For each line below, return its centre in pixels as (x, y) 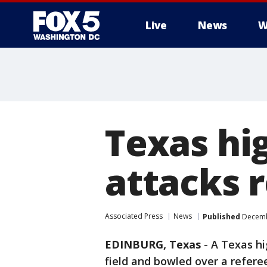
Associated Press (134, 216)
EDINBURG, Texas (153, 244)
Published (221, 216)
